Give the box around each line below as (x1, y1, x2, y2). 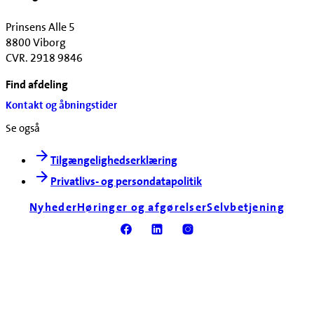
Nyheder (29, 200, 78, 215)
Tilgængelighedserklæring (50, 153, 177, 168)
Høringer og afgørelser (77, 200, 207, 215)
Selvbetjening (207, 200, 285, 215)
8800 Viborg (6, 34, 66, 50)
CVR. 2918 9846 (6, 50, 83, 65)
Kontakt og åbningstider (6, 97, 117, 112)
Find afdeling (6, 76, 68, 92)
